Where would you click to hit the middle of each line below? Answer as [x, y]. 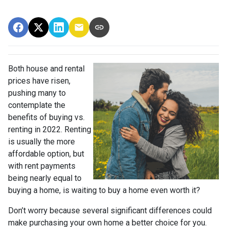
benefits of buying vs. [46, 117]
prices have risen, [39, 81]
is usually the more [42, 141]
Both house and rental [46, 68]
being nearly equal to [45, 178]
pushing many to [37, 93]
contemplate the [37, 105]
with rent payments [42, 166]
